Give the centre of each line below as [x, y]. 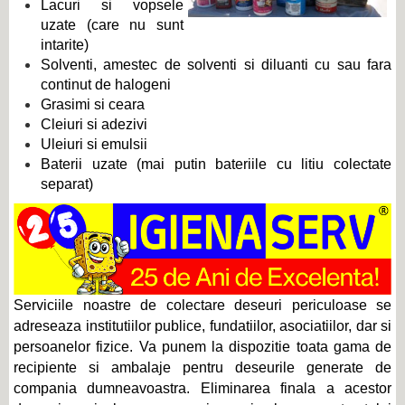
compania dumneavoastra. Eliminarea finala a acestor [202, 389]
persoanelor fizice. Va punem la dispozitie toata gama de [202, 347]
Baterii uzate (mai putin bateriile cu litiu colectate [216, 165]
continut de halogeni [106, 85]
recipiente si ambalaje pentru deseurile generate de [202, 368]
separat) [67, 184]
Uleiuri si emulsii [94, 145]
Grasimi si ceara [93, 105]
